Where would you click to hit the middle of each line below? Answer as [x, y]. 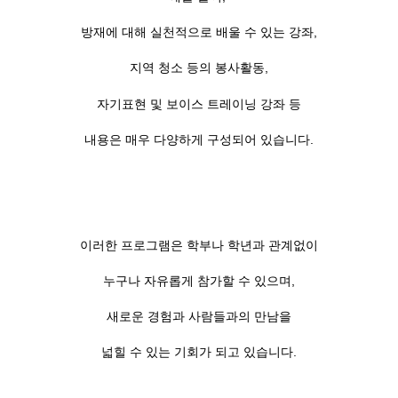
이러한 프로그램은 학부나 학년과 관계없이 [199, 245]
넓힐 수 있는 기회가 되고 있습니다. [199, 352]
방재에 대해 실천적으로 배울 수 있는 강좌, [199, 32]
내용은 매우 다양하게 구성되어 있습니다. [199, 139]
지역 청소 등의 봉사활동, [199, 68]
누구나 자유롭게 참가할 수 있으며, [199, 280]
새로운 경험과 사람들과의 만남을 [199, 317]
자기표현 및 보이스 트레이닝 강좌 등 [199, 103]
